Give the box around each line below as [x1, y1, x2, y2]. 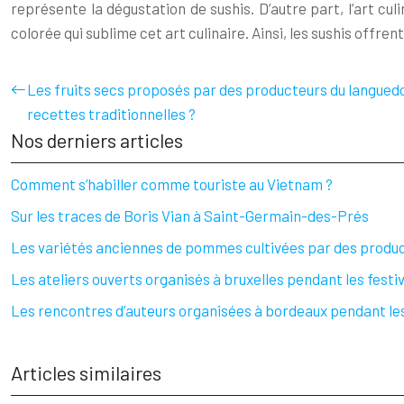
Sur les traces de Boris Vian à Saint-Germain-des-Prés [11, 207, 369, 225]
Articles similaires [11, 361, 161, 384]
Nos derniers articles [11, 128, 183, 151]
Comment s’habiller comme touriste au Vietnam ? [11, 175, 333, 193]
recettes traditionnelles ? [27, 105, 196, 123]
